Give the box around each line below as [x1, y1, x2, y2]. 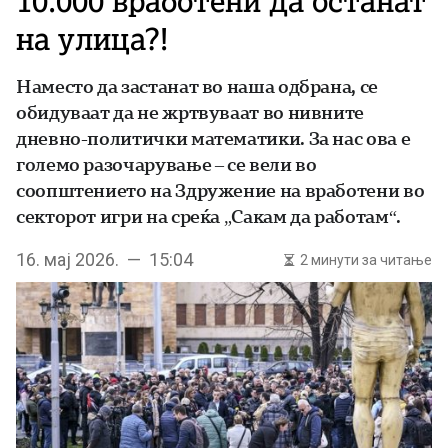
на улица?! [16, 20, 168, 58]
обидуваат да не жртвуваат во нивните [16, 102, 365, 123]
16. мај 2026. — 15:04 [16, 249, 193, 270]
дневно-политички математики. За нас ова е [16, 128, 411, 149]
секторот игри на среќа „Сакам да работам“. [16, 206, 401, 227]
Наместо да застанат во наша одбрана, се [16, 76, 378, 97]
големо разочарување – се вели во [16, 154, 317, 175]
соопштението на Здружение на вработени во [16, 180, 425, 201]
